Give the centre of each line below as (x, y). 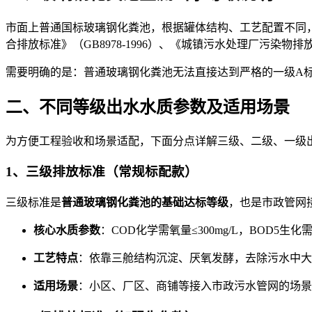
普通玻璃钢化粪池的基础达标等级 (145, 202)
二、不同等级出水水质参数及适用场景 (148, 107)
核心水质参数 (67, 230)
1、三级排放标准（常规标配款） (102, 172)
